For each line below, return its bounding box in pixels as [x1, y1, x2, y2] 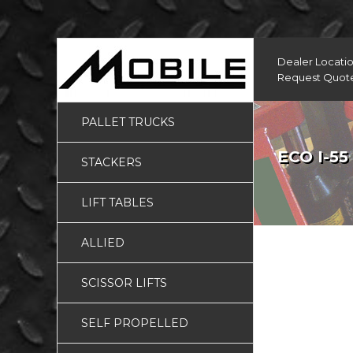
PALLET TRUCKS [81, 115, 175, 129]
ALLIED [81, 236, 124, 250]
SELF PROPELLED [81, 316, 188, 330]
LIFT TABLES [81, 195, 154, 210]
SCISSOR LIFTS [81, 276, 167, 290]
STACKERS [81, 155, 142, 169]
